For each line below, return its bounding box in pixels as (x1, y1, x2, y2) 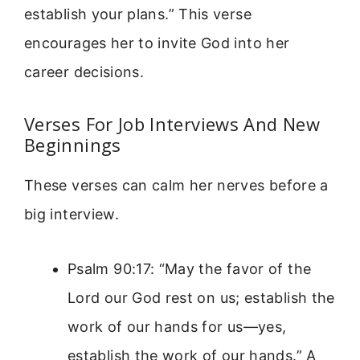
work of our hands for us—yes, (67, 318, 287, 336)
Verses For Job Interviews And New (24, 111, 320, 136)
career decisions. (24, 63, 145, 81)
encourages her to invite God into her (24, 35, 290, 52)
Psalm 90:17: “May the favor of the (67, 260, 312, 278)
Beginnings (24, 132, 121, 157)
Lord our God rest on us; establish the (67, 289, 335, 307)
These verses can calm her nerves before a (24, 176, 329, 194)
